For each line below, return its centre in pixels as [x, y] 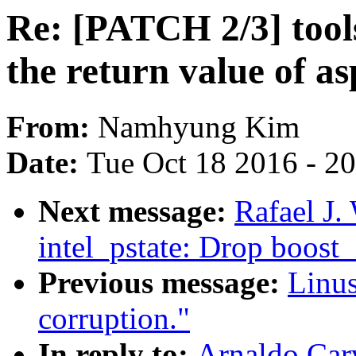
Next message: [136, 211]
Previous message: [163, 283]
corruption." [114, 319]
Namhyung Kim [199, 127]
